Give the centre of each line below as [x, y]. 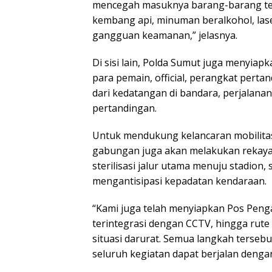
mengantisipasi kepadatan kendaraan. [179, 181]
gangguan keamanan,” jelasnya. [165, 35]
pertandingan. [124, 108]
